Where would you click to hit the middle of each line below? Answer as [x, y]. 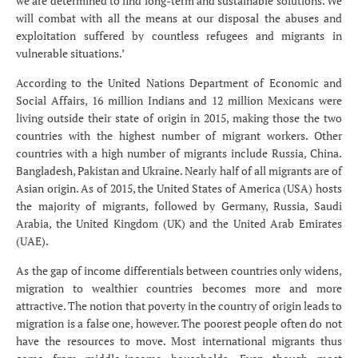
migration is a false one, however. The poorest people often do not [179, 324]
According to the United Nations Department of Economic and [179, 83]
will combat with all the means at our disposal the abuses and [179, 18]
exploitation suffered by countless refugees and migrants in [179, 36]
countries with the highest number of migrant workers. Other [179, 136]
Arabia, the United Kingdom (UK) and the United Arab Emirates [179, 224]
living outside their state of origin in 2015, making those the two [179, 118]
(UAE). [32, 241]
